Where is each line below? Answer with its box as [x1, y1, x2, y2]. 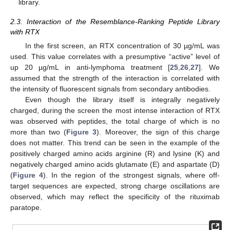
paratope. [10, 203, 42, 212]
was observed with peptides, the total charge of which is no [10, 117, 220, 126]
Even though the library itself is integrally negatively [25, 95, 220, 104]
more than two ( [10, 128, 67, 137]
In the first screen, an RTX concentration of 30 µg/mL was [25, 42, 220, 50]
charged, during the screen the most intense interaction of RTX [10, 106, 220, 115]
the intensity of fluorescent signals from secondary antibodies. [10, 85, 210, 93]
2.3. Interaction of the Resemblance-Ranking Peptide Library [10, 17, 220, 26]
